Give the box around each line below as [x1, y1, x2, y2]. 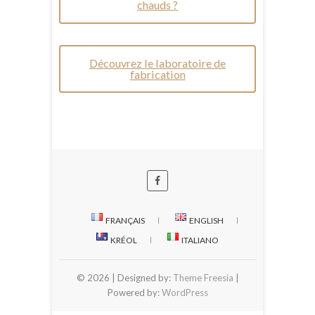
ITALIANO [181, 234, 219, 245]
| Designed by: [111, 271, 173, 283]
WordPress [161, 286, 208, 298]
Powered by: [107, 286, 162, 298]
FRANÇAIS [105, 214, 145, 226]
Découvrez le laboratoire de [89, 56, 226, 70]
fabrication [129, 67, 186, 81]
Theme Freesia [172, 271, 233, 283]
